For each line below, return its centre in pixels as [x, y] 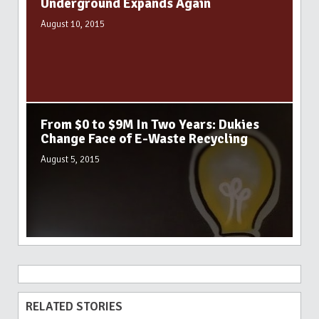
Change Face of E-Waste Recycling [144, 138]
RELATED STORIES [74, 306]
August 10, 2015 [73, 24]
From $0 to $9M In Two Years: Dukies [150, 124]
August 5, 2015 [70, 159]
